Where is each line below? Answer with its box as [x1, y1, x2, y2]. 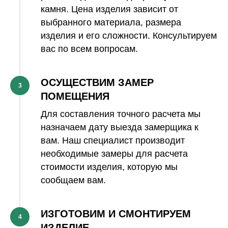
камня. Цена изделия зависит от [41, 4, 178, 15]
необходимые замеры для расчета [41, 149, 188, 159]
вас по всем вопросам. [41, 44, 138, 54]
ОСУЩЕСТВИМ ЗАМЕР [41, 77, 154, 89]
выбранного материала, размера [41, 17, 181, 28]
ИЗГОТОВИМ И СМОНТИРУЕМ [41, 208, 191, 220]
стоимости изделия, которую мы [41, 162, 178, 173]
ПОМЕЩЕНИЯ [41, 91, 109, 102]
